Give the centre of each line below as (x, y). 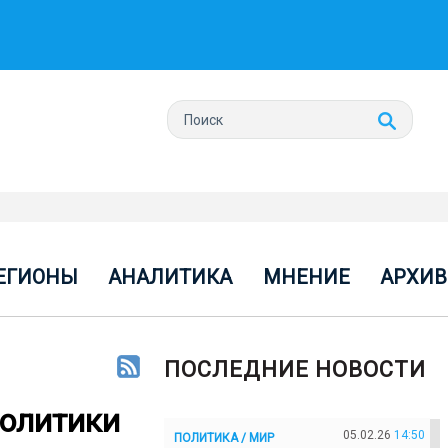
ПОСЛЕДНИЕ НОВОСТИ (295, 369)
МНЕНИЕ (306, 277)
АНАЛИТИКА (170, 277)
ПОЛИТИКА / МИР (224, 437)
